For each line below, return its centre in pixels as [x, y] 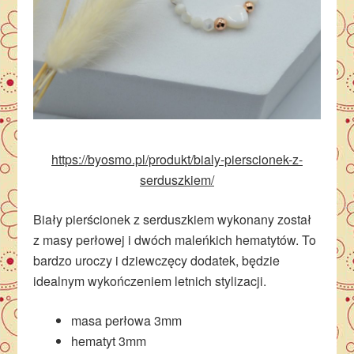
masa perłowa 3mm [127, 320]
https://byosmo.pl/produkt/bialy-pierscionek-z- [177, 159]
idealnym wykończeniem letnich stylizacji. [150, 281]
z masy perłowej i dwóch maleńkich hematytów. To [175, 239]
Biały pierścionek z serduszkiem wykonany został [173, 219]
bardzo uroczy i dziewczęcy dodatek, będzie [157, 260]
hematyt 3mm [109, 341]
